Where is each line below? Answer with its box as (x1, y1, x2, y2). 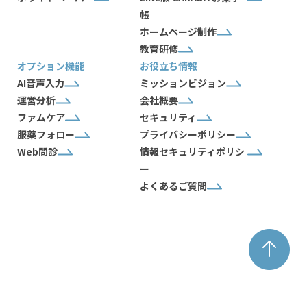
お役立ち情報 (140, 58, 197, 73)
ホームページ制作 (140, 24, 217, 38)
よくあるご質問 (140, 178, 207, 193)
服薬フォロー (17, 127, 75, 141)
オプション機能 (17, 58, 84, 73)
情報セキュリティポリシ (140, 144, 245, 158)
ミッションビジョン (140, 75, 226, 90)
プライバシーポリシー (140, 127, 236, 141)
